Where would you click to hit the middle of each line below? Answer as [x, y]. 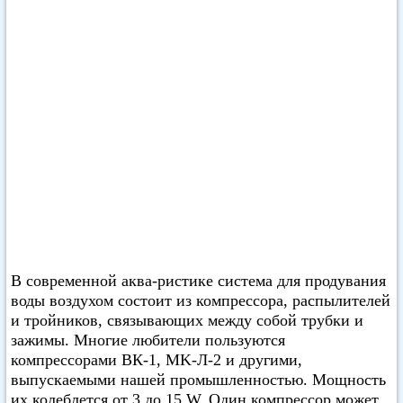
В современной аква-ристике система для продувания [198, 281]
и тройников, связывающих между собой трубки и [187, 320]
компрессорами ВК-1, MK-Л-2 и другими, [157, 360]
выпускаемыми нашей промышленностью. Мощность [198, 380]
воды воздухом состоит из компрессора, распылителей [201, 300]
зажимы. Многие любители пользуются [148, 340]
